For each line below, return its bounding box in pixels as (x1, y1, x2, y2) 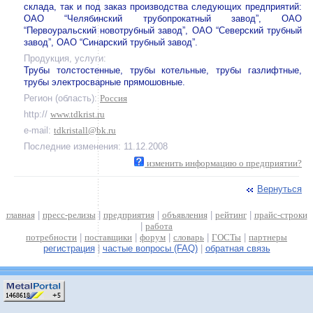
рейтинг (214, 210, 247, 220)
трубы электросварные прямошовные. (24, 77, 185, 87)
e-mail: (24, 125, 51, 136)
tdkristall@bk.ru (54, 125, 116, 136)
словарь (173, 232, 204, 242)
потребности (26, 232, 77, 242)
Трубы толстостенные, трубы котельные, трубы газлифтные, (24, 65, 302, 75)
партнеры (249, 232, 287, 242)
